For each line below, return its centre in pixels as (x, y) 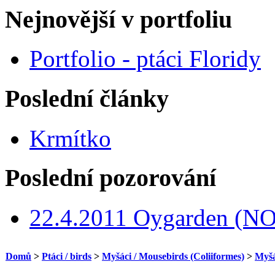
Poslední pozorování (110, 178)
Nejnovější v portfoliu (118, 19)
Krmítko (70, 138)
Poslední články (87, 99)
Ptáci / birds (67, 257)
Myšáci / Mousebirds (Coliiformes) (173, 257)
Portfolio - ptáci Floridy (145, 59)
